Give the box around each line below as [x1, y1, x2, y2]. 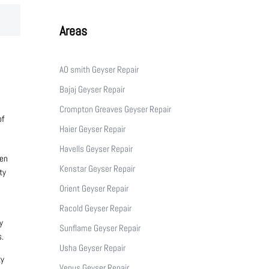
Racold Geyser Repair [59, 202, 131, 214]
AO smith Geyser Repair [59, 63, 139, 75]
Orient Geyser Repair [59, 182, 128, 194]
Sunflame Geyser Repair [59, 222, 141, 234]
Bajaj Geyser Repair [59, 83, 125, 95]
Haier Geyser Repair [59, 122, 125, 134]
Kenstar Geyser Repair [59, 162, 135, 174]
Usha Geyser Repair [59, 241, 125, 253]
